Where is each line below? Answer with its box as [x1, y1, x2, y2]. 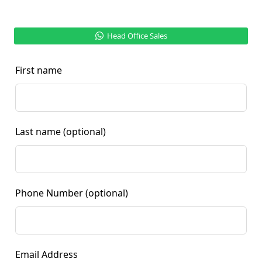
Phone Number [15, 186, 84, 199]
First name [15, 63, 63, 77]
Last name [15, 125, 61, 138]
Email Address [15, 247, 78, 261]
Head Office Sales [107, 30, 167, 41]
